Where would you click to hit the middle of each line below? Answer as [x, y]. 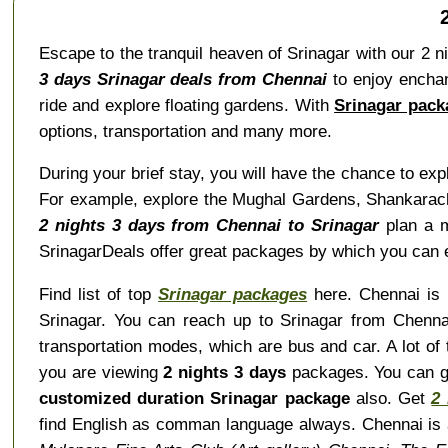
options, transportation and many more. [185, 131]
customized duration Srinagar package [194, 397]
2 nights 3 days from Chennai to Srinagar [209, 225]
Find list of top [98, 293]
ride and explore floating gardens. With [186, 105]
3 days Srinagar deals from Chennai [183, 79]
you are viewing [101, 371]
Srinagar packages [233, 293]
